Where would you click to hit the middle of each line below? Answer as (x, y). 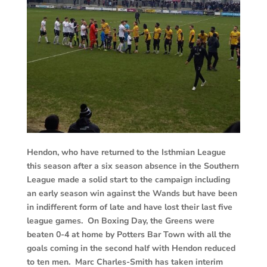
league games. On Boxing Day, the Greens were (120, 221)
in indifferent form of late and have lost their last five (129, 207)
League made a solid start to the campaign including (128, 180)
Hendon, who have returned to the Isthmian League (126, 153)
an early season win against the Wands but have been (132, 194)
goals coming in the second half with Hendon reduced (131, 249)
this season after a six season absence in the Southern (133, 166)
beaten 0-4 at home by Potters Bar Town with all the (129, 235)
